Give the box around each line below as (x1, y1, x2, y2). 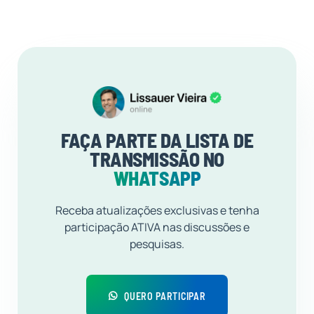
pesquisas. (130, 235, 184, 252)
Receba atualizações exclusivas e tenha (55, 202, 259, 218)
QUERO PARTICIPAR (124, 289, 206, 302)
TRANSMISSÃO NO (90, 146, 224, 171)
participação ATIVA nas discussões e (64, 219, 250, 235)
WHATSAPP (113, 165, 201, 190)
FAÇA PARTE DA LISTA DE (60, 128, 254, 152)
